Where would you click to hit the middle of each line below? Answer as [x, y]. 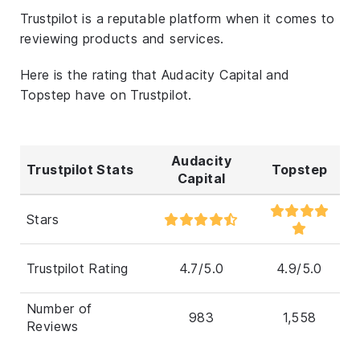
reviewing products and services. [122, 38]
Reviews [53, 326]
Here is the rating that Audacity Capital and [155, 74]
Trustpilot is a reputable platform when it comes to [178, 18]
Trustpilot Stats [80, 169]
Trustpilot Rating [78, 268]
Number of [59, 308]
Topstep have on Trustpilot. [106, 94]
